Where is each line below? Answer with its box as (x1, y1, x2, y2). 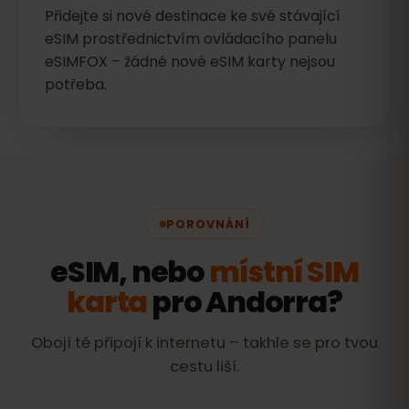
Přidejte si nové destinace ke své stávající (45, 5, 341, 26)
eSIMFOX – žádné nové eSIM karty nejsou (45, 51, 335, 72)
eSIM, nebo (50, 251, 209, 292)
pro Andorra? (147, 281, 342, 322)
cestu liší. (170, 356, 239, 377)
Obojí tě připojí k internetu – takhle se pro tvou (31, 332, 378, 353)
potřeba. (45, 74, 107, 95)
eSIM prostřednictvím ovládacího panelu (45, 28, 337, 49)
